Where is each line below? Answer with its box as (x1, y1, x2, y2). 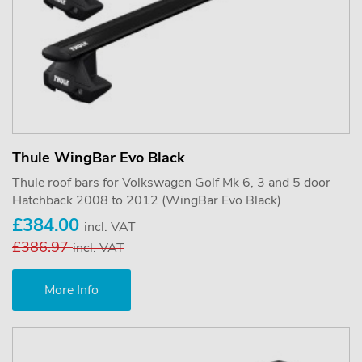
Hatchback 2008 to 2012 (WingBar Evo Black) (12, 191, 281, 209)
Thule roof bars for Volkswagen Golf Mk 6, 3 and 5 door (12, 173, 330, 192)
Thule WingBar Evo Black (12, 147, 185, 167)
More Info (44, 280, 99, 299)
